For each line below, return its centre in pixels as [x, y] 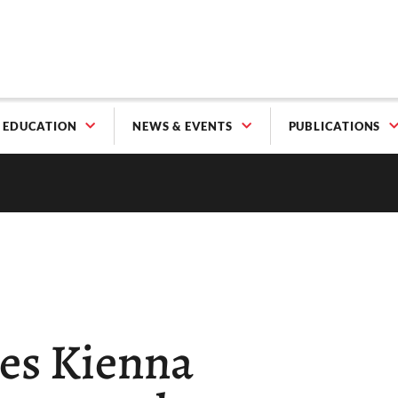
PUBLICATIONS [334, 127]
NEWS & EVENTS [183, 127]
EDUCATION [40, 127]
